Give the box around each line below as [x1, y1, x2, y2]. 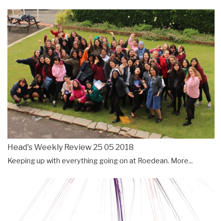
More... [171, 156, 193, 166]
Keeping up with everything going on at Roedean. [7, 156, 171, 166]
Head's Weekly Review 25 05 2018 [7, 143, 134, 152]
